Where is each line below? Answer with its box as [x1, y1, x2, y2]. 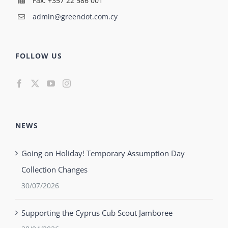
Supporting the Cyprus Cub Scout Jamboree [21, 208, 173, 218]
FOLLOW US [15, 51, 62, 61]
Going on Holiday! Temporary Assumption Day [21, 148, 185, 159]
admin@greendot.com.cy [32, 12, 118, 22]
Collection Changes [21, 164, 88, 175]
